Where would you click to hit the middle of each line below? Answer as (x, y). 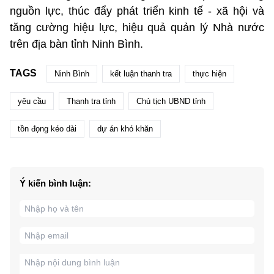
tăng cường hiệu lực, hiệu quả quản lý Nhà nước (137, 27)
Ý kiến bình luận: (55, 183)
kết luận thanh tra (141, 73)
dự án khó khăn (125, 128)
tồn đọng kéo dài (47, 128)
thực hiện (209, 73)
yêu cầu (32, 101)
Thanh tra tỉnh (91, 101)
